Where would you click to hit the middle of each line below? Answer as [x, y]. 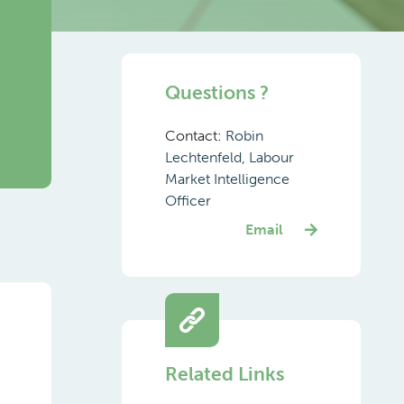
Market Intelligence [227, 179]
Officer [188, 201]
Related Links [224, 374]
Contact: [195, 136]
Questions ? [216, 92]
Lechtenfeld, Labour [229, 157]
